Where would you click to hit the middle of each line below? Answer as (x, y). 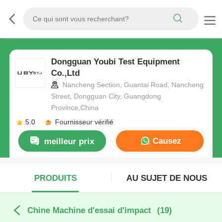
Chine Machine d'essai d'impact (89, 211)
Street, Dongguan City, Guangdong (106, 96)
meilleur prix (69, 141)
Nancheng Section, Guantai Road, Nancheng (132, 85)
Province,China (75, 108)
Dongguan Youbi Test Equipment (115, 62)
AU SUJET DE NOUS (166, 178)
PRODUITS (55, 178)
